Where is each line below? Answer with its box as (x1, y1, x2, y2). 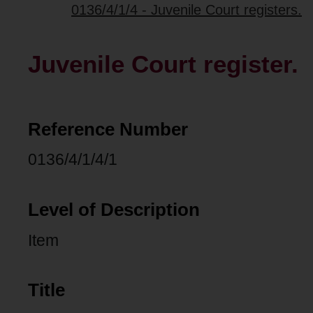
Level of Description (28, 199, 200, 219)
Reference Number (28, 119, 188, 139)
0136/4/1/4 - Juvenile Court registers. (71, 2, 302, 18)
